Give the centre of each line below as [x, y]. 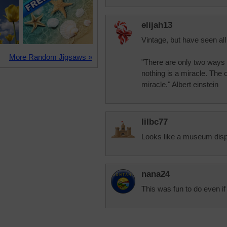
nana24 [156, 174]
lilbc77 [155, 122]
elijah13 [157, 25]
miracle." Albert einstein [180, 84]
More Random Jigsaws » [51, 57]
